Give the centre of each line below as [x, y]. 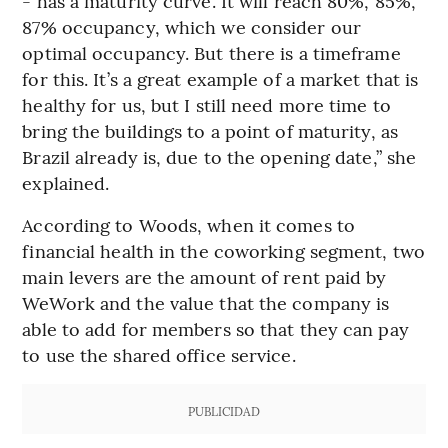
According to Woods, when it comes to [188, 225]
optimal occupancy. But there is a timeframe [211, 53]
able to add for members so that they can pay [215, 329]
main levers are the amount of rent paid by [204, 277]
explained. [66, 183]
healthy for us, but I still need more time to [206, 105]
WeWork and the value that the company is [206, 303]
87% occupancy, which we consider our [191, 27]
